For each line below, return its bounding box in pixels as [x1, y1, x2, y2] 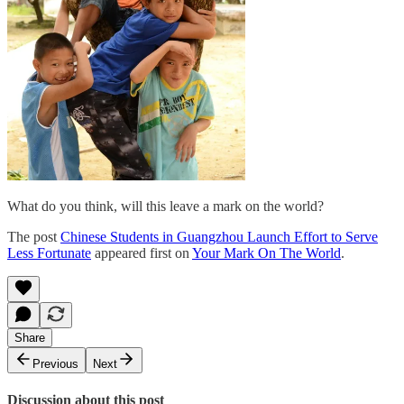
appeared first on [91, 245, 192, 262]
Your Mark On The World [192, 245, 341, 262]
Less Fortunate [7, 245, 91, 262]
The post [7, 229, 60, 245]
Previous [32, 357, 78, 372]
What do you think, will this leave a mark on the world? [7, 198, 324, 215]
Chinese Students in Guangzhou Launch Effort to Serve [60, 229, 378, 245]
